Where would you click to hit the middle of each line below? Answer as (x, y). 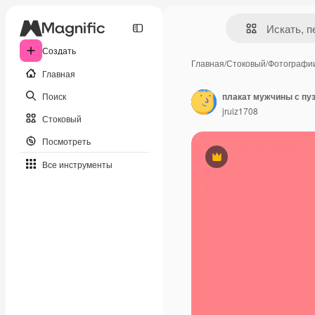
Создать (59, 50)
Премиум (235, 162)
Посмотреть (66, 141)
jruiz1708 (240, 110)
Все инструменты (77, 164)
